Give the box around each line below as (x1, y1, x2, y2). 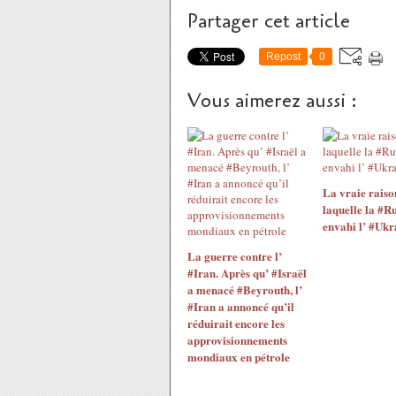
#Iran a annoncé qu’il (187, 298, 294, 315)
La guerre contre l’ (187, 247, 282, 264)
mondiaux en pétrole (187, 348, 290, 365)
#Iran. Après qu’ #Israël (187, 264, 307, 281)
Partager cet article (187, 8, 350, 34)
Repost (266, 50, 301, 63)
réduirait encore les (187, 315, 285, 331)
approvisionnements (187, 331, 287, 348)
